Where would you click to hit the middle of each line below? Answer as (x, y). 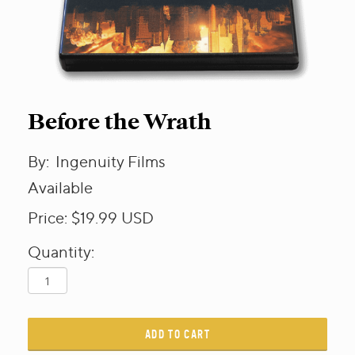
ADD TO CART (177, 334)
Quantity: (61, 252)
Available (60, 187)
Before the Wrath (120, 122)
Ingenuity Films (111, 161)
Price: (48, 218)
